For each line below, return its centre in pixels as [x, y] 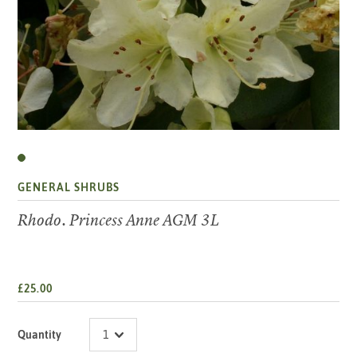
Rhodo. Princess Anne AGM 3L [119, 221]
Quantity [40, 335]
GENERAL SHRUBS [69, 188]
